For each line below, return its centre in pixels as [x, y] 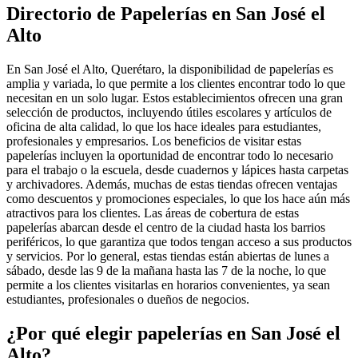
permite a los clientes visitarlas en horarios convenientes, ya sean [168, 285]
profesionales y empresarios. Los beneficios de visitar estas [154, 141]
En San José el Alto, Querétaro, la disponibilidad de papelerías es [170, 70]
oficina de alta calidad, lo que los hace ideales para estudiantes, [164, 127]
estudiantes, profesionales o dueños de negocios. [128, 300]
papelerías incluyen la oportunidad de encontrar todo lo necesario [170, 156]
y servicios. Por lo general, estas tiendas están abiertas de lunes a [168, 257]
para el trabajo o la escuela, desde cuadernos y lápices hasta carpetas [177, 170]
